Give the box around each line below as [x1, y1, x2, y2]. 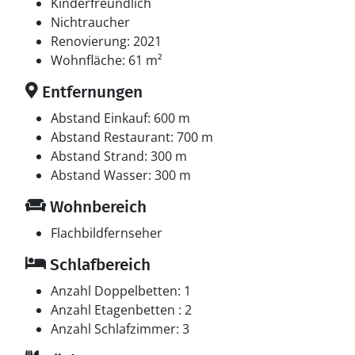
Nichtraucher [51, 13, 130, 31]
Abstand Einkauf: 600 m [51, 109, 190, 127]
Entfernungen [38, 82, 143, 102]
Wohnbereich [46, 197, 147, 217]
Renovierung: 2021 [51, 32, 162, 50]
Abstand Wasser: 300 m [51, 166, 191, 184]
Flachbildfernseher [51, 224, 162, 242]
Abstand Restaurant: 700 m [51, 128, 213, 146]
